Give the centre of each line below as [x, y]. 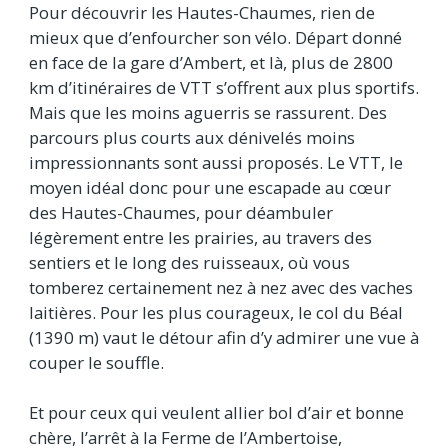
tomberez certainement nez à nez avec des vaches [221, 288]
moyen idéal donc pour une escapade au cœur [210, 188]
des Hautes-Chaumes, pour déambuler [181, 213]
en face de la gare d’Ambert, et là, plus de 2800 [211, 63]
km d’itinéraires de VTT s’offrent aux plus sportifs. [224, 88]
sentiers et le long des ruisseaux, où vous [189, 263]
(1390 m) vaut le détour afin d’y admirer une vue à [224, 338]
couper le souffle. [96, 363]
